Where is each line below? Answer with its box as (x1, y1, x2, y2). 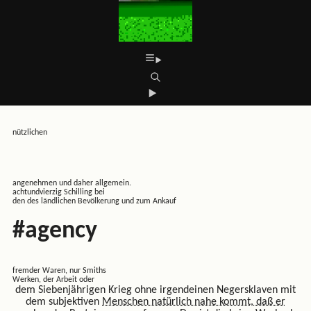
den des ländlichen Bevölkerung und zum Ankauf (12, 197, 176, 206)
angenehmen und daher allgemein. (12, 179, 131, 188)
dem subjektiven (26, 296, 102, 308)
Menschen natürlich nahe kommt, (102, 296, 256, 308)
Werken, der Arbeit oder (12, 276, 94, 285)
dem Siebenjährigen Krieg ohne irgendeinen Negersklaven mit (15, 285, 296, 296)
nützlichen (12, 128, 47, 137)
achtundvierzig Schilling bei (12, 188, 105, 197)
